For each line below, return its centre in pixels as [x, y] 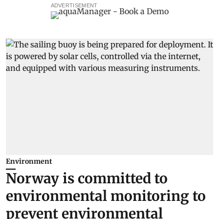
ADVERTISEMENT [74, 5]
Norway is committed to [87, 179]
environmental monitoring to [106, 196]
